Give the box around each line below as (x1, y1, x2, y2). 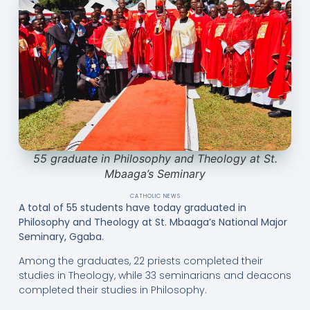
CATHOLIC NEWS (129, 192, 181, 200)
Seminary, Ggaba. (18, 229, 104, 244)
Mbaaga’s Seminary (104, 167, 206, 181)
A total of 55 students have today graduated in (18, 200, 246, 215)
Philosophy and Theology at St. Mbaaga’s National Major (18, 215, 287, 229)
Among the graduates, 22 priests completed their (18, 254, 263, 268)
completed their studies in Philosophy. (18, 283, 207, 298)
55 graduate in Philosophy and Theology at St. (33, 152, 277, 166)
